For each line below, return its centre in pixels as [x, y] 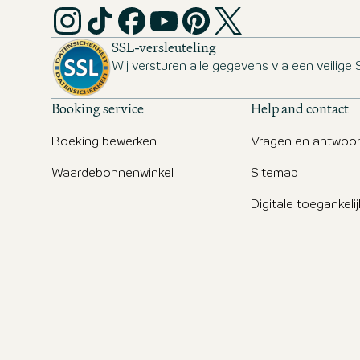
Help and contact [300, 108]
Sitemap [274, 173]
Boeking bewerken [104, 142]
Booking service [98, 108]
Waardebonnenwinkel [112, 173]
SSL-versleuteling [164, 47]
